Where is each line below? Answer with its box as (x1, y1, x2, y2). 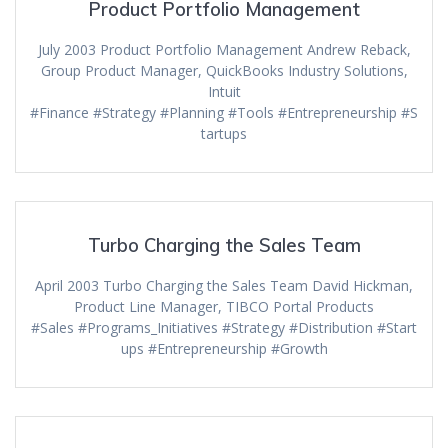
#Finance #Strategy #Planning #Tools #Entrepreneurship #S (30, 103, 418, 123)
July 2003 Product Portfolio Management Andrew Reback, (37, 40, 411, 60)
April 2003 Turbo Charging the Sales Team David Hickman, (35, 276, 413, 296)
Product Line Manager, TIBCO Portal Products (74, 297, 374, 317)
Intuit (207, 82, 241, 102)
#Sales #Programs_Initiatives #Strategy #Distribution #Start (31, 318, 417, 338)
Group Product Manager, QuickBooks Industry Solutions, (40, 61, 408, 81)
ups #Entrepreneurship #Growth (120, 339, 328, 359)
